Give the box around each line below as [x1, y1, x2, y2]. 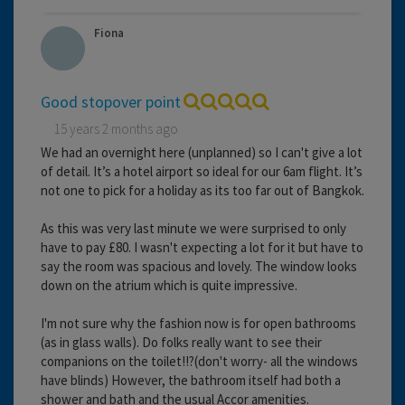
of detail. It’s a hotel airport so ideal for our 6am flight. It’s [41, 162, 363, 180]
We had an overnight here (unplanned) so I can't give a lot [41, 143, 363, 161]
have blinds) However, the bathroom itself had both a [41, 371, 341, 389]
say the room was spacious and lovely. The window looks [41, 257, 357, 275]
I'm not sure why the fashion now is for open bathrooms [41, 314, 356, 332]
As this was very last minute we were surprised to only [41, 219, 346, 237]
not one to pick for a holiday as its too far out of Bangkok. [41, 181, 364, 199]
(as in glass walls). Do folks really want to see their [41, 333, 322, 351]
